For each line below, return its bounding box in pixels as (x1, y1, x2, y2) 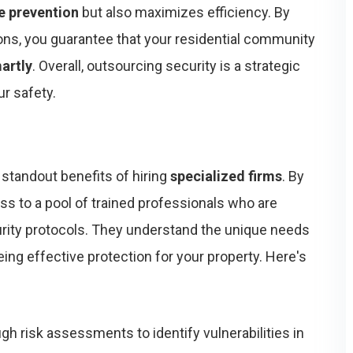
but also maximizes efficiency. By (79, 4, 290, 20)
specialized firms (170, 168, 282, 184)
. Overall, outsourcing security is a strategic (32, 58, 300, 74)
